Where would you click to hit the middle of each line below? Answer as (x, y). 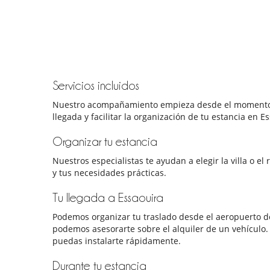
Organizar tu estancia (105, 142)
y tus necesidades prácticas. (109, 173)
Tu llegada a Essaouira (108, 198)
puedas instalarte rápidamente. (117, 241)
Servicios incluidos (96, 86)
